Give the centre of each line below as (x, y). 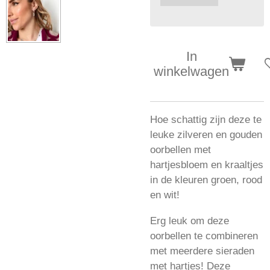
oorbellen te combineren (204, 235)
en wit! (165, 195)
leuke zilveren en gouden (206, 135)
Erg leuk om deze (190, 220)
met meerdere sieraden (202, 250)
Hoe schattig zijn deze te (206, 120)
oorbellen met (181, 150)
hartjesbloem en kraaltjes (207, 165)
